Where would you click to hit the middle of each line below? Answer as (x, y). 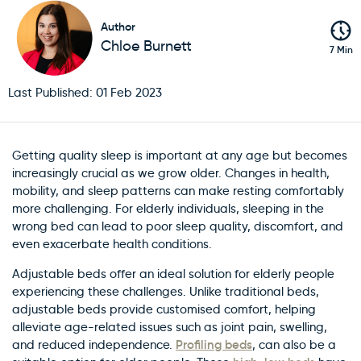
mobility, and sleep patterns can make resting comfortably (178, 191)
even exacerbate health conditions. (112, 244)
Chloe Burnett (146, 46)
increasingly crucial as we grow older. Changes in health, (171, 173)
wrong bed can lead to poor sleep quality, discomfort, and (178, 226)
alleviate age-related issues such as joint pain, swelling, (170, 327)
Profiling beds (214, 344)
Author (118, 26)
